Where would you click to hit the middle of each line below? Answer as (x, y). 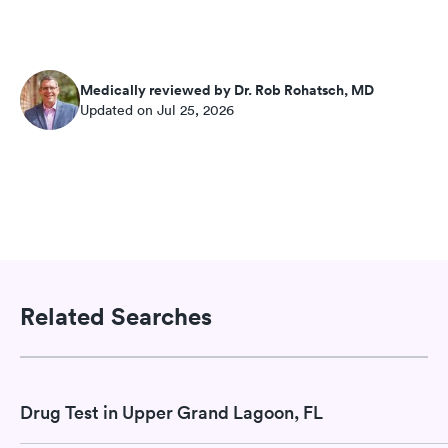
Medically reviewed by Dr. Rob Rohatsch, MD (227, 90)
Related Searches (116, 315)
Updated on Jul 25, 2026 (157, 110)
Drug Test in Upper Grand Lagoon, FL (171, 413)
